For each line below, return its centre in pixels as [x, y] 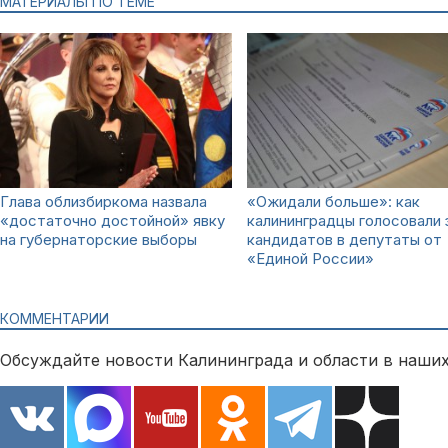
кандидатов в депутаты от [344, 239]
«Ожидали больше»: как [333, 201]
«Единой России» [310, 258]
